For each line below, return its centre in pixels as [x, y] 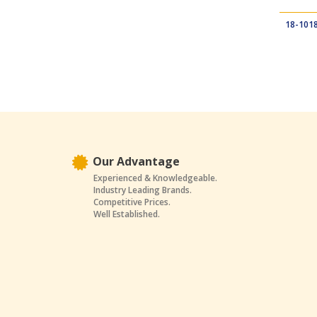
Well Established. [127, 214]
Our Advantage [136, 161]
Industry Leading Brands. [143, 190]
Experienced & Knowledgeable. [155, 178]
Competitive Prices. [132, 202]
